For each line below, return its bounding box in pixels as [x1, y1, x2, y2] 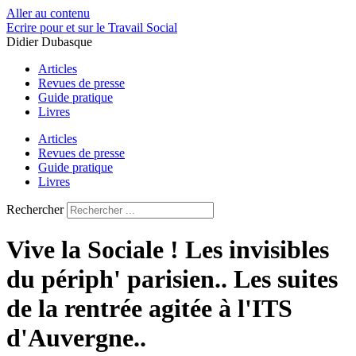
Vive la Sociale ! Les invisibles [6, 235, 329, 265]
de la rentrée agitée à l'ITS [6, 294, 292, 323]
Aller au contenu [6, 6, 90, 20]
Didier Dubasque [6, 35, 92, 48]
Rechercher [6, 203, 67, 216]
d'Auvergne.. [6, 323, 146, 353]
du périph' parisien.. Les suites [6, 265, 338, 294]
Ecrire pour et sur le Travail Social [6, 21, 177, 34]
